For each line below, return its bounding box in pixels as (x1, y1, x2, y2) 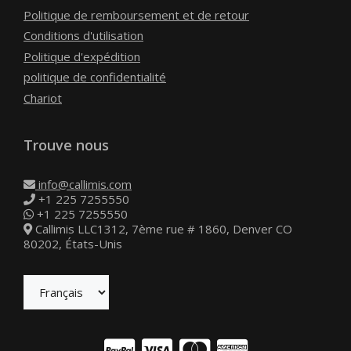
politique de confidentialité (24, 69, 166, 85)
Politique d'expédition (24, 48, 140, 64)
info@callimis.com (35, 175, 132, 192)
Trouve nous (24, 135, 109, 154)
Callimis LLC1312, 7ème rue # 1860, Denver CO (32, 220, 292, 237)
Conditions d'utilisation (24, 27, 143, 44)
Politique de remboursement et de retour (24, 6, 249, 23)
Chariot (24, 89, 62, 106)
